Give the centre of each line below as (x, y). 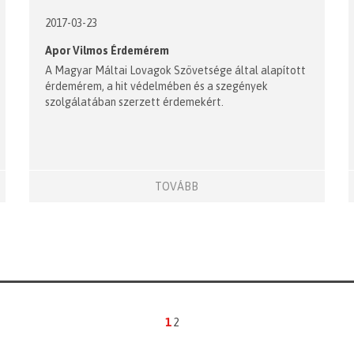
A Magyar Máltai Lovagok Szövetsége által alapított (176, 71)
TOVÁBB (177, 186)
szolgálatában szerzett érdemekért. (135, 102)
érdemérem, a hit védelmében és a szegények (157, 87)
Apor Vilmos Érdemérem (107, 51)
